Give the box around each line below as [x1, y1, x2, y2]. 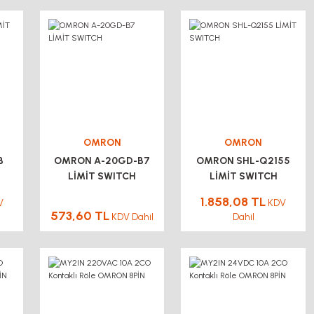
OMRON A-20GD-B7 [54, 154, 151, 167]
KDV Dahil [111, 210, 154, 223]
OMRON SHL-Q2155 [196, 154, 291, 167]
